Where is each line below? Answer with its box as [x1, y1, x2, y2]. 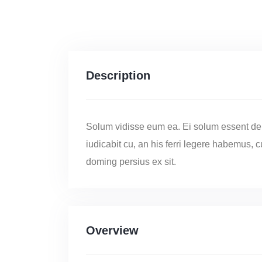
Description [86, 69, 150, 82]
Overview [86, 224, 139, 237]
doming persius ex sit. [86, 157, 176, 167]
